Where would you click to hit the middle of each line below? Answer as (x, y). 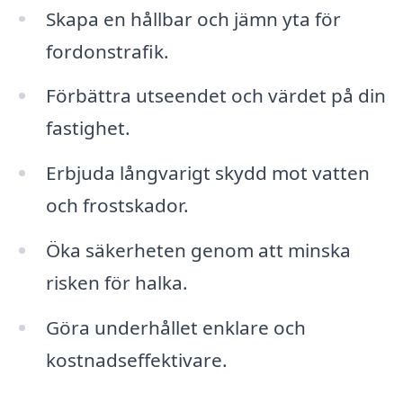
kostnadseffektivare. (136, 359)
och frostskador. (117, 206)
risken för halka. (116, 283)
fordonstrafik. (107, 51)
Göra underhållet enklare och (175, 327)
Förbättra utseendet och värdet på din (215, 96)
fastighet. (88, 128)
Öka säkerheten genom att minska (198, 251)
